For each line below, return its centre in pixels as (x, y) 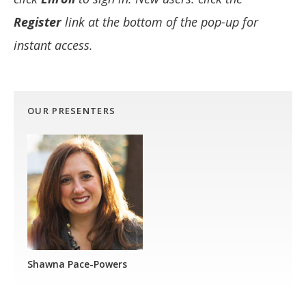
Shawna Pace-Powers (77, 264)
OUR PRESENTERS (72, 111)
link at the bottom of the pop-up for (160, 22)
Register (38, 22)
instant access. (53, 45)
